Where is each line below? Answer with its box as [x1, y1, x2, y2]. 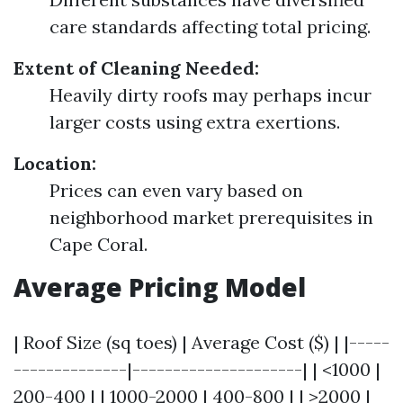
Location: [13, 152, 96, 175]
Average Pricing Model [13, 270, 306, 304]
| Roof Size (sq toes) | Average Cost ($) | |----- [13, 331, 390, 354]
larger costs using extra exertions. [49, 111, 340, 133]
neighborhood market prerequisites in [49, 206, 373, 228]
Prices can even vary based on [49, 179, 303, 201]
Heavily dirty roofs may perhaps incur [49, 84, 372, 106]
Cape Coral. [49, 233, 148, 255]
